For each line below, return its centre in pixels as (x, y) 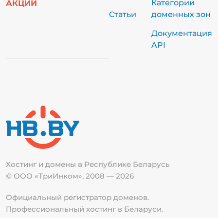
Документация (182, 33)
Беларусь (151, 164)
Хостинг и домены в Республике (69, 164)
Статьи (123, 14)
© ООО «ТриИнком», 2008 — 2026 (70, 176)
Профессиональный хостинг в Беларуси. (84, 209)
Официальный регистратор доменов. (77, 197)
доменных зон (181, 14)
